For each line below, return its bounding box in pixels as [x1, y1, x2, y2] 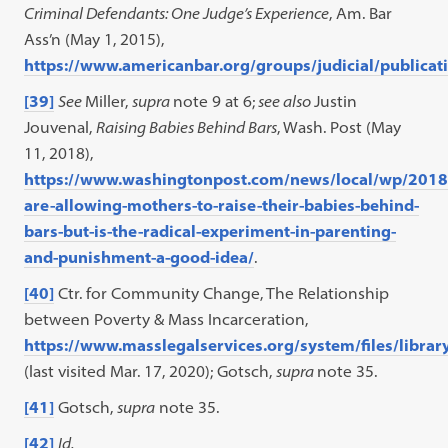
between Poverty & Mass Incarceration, [24, 309, 309, 329]
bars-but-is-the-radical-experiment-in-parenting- [24, 221, 397, 241]
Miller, [85, 91, 133, 111]
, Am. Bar [329, 3, 393, 23]
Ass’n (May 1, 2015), [24, 29, 165, 49]
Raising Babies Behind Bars [96, 117, 278, 137]
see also [255, 91, 315, 111]
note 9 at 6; [173, 91, 256, 111]
